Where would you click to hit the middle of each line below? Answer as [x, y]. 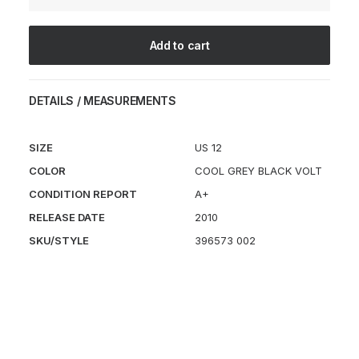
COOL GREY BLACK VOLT [258, 171]
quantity [48, 17]
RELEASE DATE [67, 217]
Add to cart [179, 45]
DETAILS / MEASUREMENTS [103, 101]
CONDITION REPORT [83, 194]
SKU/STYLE [59, 240]
